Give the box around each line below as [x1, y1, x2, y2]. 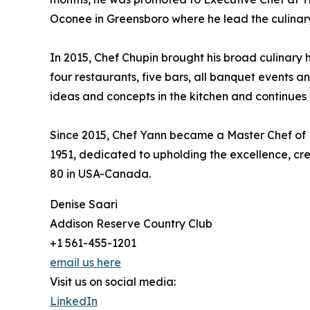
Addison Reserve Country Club [50, 216, 212, 230]
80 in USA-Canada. [50, 166, 151, 181]
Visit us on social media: [50, 274, 176, 289]
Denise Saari [50, 197, 118, 211]
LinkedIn [50, 293, 98, 308]
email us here [50, 255, 121, 269]
